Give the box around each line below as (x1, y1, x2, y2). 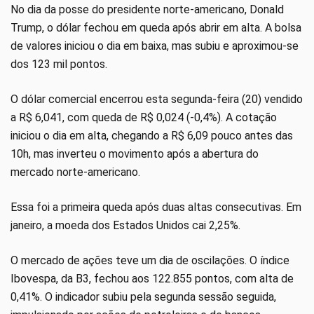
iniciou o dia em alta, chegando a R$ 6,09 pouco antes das (11, 129, 293, 143)
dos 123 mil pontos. (11, 57, 107, 71)
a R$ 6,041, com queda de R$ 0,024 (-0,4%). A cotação (11, 111, 277, 125)
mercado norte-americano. (11, 165, 140, 179)
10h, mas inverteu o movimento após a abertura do (11, 147, 259, 161)
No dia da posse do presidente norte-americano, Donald (11, 3, 284, 17)
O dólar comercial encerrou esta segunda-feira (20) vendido (11, 93, 303, 107)
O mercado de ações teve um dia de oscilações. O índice (11, 254, 289, 268)
